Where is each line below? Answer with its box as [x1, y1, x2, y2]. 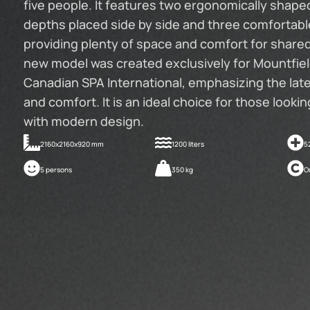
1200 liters [172, 139, 205, 149]
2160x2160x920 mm [39, 139, 104, 149]
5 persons [39, 165, 72, 174]
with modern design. [23, 113, 144, 129]
